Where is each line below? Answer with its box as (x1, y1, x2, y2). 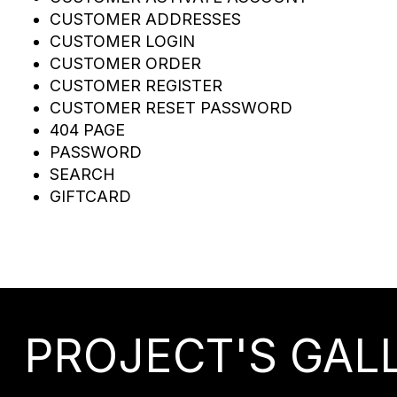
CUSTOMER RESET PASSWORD (50, 98, 292, 118)
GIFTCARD (50, 187, 131, 206)
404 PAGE (50, 121, 125, 140)
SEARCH (50, 165, 115, 184)
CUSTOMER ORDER (50, 54, 201, 74)
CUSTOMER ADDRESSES (50, 10, 241, 29)
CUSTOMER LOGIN (50, 32, 195, 51)
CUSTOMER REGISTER (50, 76, 222, 96)
